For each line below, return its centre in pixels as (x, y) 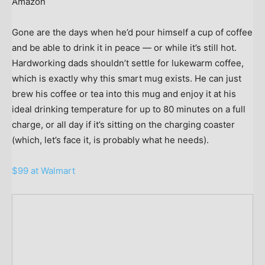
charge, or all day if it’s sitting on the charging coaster (123, 124)
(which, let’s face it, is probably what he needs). (110, 140)
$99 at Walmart (43, 170)
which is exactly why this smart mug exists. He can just (127, 78)
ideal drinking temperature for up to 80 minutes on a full (129, 109)
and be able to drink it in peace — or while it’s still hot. (124, 47)
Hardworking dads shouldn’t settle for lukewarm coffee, (128, 63)
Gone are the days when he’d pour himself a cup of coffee (132, 32)
